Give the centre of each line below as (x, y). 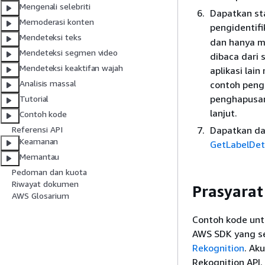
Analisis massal (48, 83)
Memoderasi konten (57, 22)
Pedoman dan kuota (49, 172)
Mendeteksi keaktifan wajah (71, 68)
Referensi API (37, 130)
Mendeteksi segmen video (69, 53)
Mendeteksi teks (51, 37)
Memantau (40, 157)
